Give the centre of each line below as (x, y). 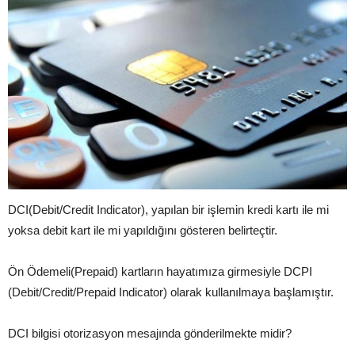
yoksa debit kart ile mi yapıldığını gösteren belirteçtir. (143, 230)
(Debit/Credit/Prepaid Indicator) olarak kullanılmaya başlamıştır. (171, 292)
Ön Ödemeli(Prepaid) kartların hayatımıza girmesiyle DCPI (160, 271)
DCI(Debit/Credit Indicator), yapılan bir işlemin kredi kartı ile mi (168, 209)
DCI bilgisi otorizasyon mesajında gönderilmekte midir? (150, 333)
